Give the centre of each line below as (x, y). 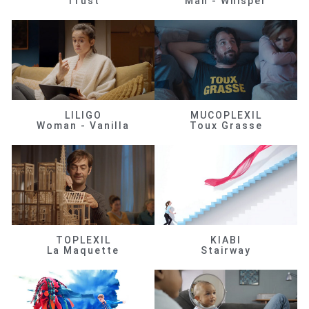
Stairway (226, 251)
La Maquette (83, 251)
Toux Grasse (226, 125)
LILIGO (83, 115)
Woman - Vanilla (83, 125)
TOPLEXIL (83, 240)
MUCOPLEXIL (226, 115)
